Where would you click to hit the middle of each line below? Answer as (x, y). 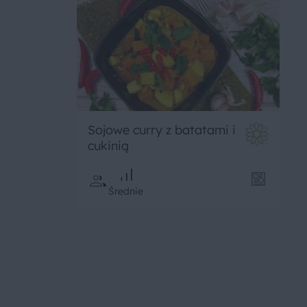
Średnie (126, 191)
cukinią (108, 145)
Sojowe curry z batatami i (162, 130)
